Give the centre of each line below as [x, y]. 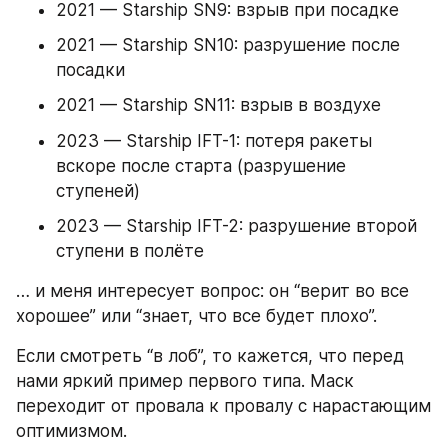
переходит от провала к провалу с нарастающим [223, 405]
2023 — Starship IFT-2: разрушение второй [236, 225]
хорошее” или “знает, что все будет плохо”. [196, 315]
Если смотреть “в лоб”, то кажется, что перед [210, 355]
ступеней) [98, 190]
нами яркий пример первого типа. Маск [185, 380]
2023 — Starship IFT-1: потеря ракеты [214, 140]
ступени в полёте [130, 250]
